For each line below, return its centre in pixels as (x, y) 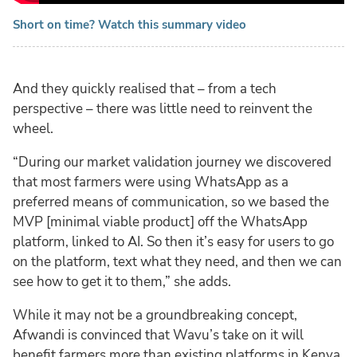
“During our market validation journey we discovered (172, 162)
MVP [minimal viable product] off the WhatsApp (160, 222)
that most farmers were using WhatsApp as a (151, 182)
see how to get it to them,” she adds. (122, 281)
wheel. (33, 128)
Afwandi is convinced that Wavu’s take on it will (158, 335)
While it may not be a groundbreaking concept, (155, 315)
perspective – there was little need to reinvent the (163, 108)
